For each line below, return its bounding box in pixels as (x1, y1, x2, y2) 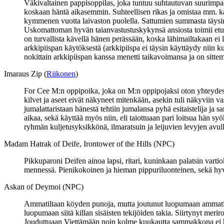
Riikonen (46, 69, 75, 78)
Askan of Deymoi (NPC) (4, 182, 83, 191)
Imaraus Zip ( (4, 69, 46, 78)
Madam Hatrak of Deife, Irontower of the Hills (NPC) (4, 139, 174, 148)
